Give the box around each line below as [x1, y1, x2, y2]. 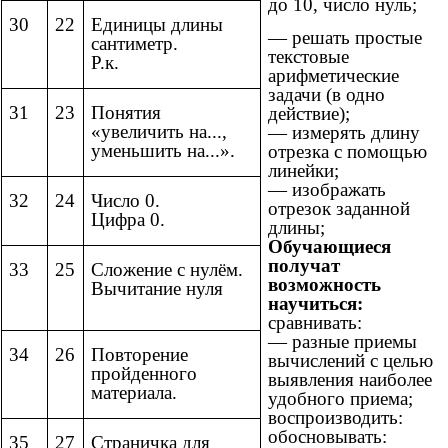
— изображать [268, 179, 386, 201]
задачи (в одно [268, 84, 385, 106]
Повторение [91, 344, 188, 366]
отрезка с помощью [268, 141, 427, 163]
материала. [91, 382, 177, 404]
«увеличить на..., [91, 121, 227, 143]
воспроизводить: [268, 407, 403, 429]
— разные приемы [268, 331, 417, 353]
